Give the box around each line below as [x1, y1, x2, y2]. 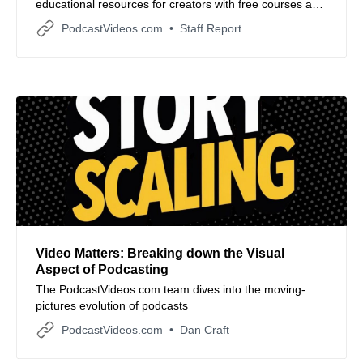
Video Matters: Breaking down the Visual [36, 246, 284, 260]
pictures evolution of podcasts [36, 298, 188, 312]
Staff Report [180, 21, 241, 35]
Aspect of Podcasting [36, 262, 169, 276]
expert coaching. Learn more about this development [36, 13, 307, 27]
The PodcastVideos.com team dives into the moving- [36, 282, 305, 296]
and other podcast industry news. [36, 29, 206, 43]
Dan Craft [180, 322, 229, 336]
